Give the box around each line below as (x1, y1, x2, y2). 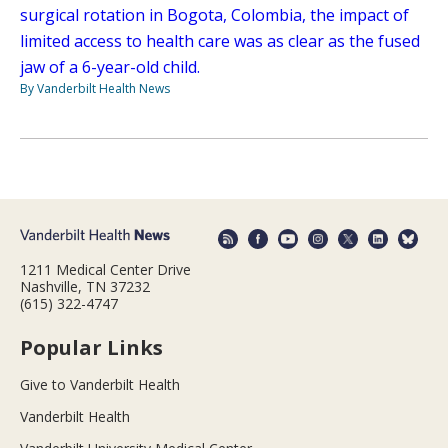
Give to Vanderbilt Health (20, 374, 180, 394)
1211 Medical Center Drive (20, 259, 191, 279)
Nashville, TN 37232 (20, 276, 150, 296)
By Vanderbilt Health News (20, 80, 170, 98)
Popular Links (20, 333, 163, 361)
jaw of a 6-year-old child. (20, 56, 200, 79)
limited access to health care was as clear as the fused (20, 30, 420, 53)
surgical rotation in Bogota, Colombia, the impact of (20, 4, 409, 27)
